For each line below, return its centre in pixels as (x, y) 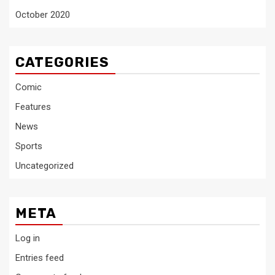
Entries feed (40, 258)
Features (33, 107)
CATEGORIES (62, 62)
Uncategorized (45, 166)
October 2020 (43, 15)
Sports (29, 146)
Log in (28, 238)
